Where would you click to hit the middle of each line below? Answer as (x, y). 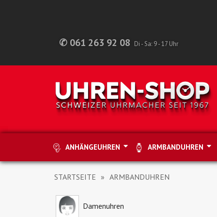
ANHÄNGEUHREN (93, 147)
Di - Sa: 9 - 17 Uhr (156, 44)
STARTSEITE (75, 177)
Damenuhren (102, 206)
